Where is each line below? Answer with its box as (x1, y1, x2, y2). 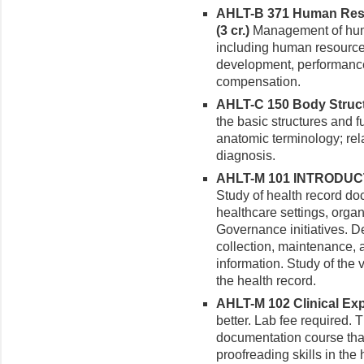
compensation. (216, 74, 301, 89)
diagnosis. (216, 148, 275, 162)
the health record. (216, 273, 316, 288)
